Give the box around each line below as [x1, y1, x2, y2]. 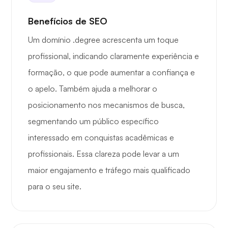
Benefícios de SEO [28, 15, 107, 27]
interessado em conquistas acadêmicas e [28, 132, 174, 143]
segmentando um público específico [28, 116, 159, 127]
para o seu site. [28, 181, 81, 192]
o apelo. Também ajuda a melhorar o [28, 83, 157, 94]
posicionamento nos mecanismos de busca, [28, 100, 185, 110]
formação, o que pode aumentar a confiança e [28, 67, 195, 78]
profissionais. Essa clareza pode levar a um [28, 149, 179, 159]
